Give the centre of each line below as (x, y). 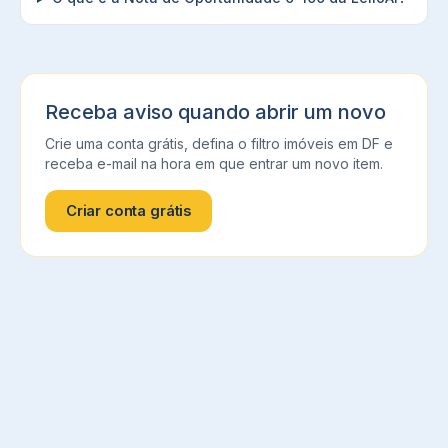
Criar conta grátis (128, 211)
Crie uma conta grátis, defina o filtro (164, 143)
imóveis (309, 143)
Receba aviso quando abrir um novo (215, 112)
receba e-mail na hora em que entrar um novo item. (214, 163)
